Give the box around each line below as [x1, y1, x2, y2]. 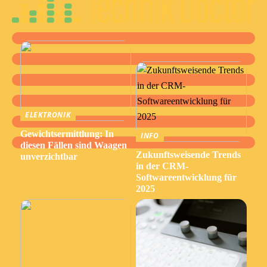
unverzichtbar [20, 151, 77, 162]
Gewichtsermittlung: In [20, 128, 114, 139]
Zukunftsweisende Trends [135, 149, 241, 160]
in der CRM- [135, 160, 188, 171]
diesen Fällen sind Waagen [20, 139, 127, 150]
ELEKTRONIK [24, 109, 71, 120]
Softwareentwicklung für [135, 172, 237, 182]
